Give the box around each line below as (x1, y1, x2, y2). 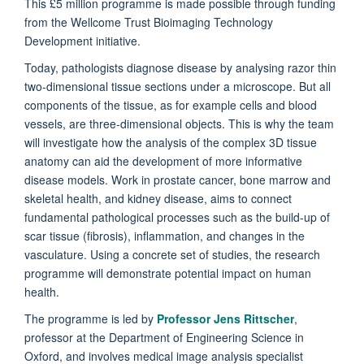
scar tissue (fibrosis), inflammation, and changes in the (24, 227, 305, 244)
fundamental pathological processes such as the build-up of (24, 208, 330, 225)
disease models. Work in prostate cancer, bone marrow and (24, 171, 331, 188)
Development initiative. (24, 32, 141, 49)
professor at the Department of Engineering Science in (24, 328, 304, 345)
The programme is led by (24, 310, 157, 327)
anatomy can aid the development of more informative (24, 152, 302, 169)
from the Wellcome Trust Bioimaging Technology (24, 13, 273, 30)
